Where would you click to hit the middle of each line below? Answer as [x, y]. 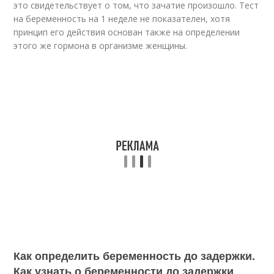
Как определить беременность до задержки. [135, 256]
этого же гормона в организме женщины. [101, 46]
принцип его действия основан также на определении [127, 32]
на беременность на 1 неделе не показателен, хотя [122, 19]
